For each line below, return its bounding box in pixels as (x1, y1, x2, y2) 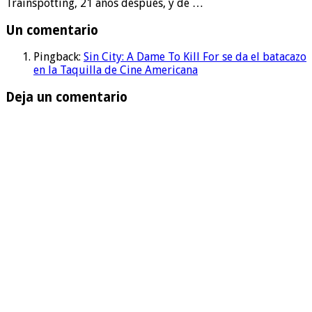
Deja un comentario (6, 89, 127, 104)
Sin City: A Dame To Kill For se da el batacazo (84, 50, 306, 64)
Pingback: (33, 50, 84, 64)
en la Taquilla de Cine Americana (33, 63, 198, 77)
